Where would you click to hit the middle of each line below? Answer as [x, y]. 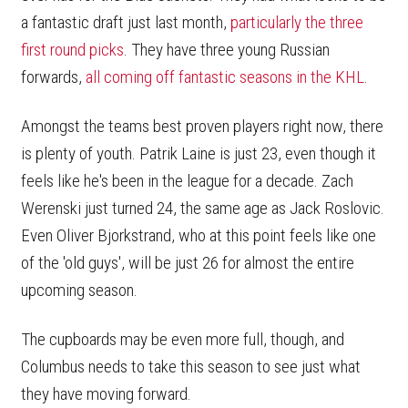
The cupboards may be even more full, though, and [183, 339]
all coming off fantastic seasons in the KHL [225, 76]
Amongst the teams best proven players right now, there [202, 126]
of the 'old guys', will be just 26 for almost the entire [188, 262]
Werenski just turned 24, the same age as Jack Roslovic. [203, 208]
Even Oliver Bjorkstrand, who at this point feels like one [199, 235]
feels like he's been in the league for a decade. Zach [187, 180]
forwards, [53, 76]
